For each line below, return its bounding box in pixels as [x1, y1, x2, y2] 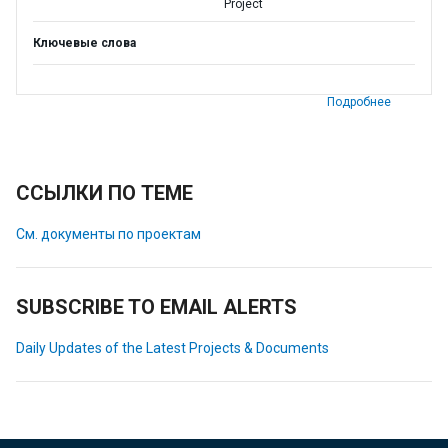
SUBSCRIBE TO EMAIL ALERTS [16, 295, 297, 319]
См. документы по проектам [16, 226, 201, 242]
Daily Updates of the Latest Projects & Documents [16, 340, 329, 356]
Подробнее [327, 95, 391, 109]
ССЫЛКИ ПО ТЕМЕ [16, 181, 193, 205]
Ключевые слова [33, 36, 136, 50]
